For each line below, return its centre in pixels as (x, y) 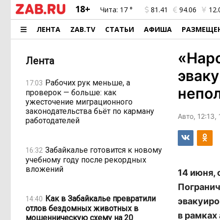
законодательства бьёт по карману (90, 111)
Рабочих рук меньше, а (88, 82)
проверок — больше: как (71, 93)
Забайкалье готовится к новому (104, 150)
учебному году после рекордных (86, 160)
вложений (44, 169)
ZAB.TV (83, 29)
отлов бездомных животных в (82, 208)
